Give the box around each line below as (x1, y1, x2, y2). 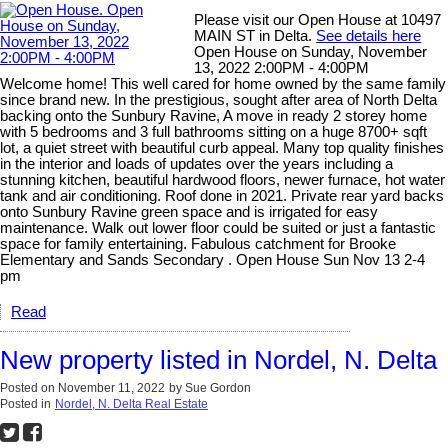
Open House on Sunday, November (194, 44, 428, 61)
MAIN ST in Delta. (194, 28, 317, 45)
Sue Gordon (185, 381, 251, 396)
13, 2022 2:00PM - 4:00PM (194, 60, 370, 77)
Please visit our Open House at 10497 (194, 12, 442, 29)
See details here (316, 28, 422, 45)
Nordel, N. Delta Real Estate (55, 397, 208, 412)
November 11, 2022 (58, 381, 165, 396)
